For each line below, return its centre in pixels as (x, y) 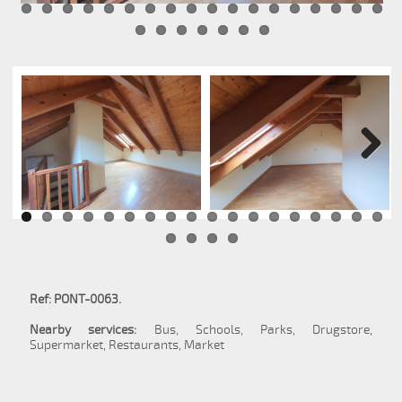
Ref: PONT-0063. (76, 300)
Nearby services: (83, 330)
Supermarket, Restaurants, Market (127, 345)
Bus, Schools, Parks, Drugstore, (254, 330)
